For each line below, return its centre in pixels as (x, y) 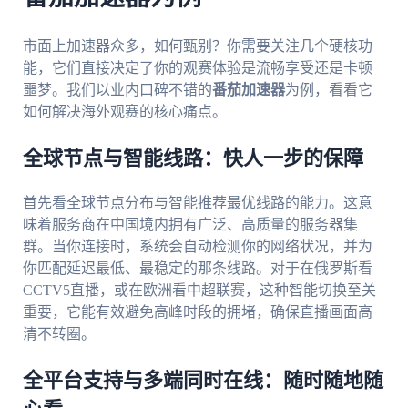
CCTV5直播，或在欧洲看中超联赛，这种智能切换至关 (199, 291)
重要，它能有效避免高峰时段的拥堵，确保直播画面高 (197, 312)
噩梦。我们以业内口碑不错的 (117, 90)
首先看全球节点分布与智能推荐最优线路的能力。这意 (197, 203)
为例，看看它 (328, 90)
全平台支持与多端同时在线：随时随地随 (203, 381)
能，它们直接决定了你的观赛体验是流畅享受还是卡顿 (197, 68)
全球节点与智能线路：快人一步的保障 (193, 159)
